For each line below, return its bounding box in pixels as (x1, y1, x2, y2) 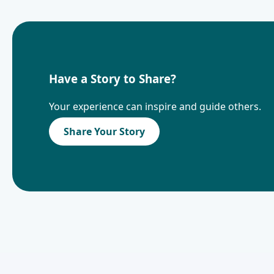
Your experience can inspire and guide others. (49, 99, 261, 113)
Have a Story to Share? (49, 71, 176, 87)
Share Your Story (64, 124, 145, 138)
